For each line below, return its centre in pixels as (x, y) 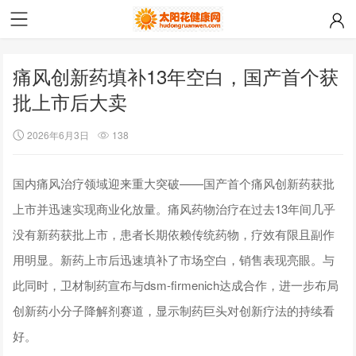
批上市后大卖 (70, 101)
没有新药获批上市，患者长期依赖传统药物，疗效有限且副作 (174, 234)
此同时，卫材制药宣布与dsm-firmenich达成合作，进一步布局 (176, 284)
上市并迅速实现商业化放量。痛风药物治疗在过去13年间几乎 (174, 208)
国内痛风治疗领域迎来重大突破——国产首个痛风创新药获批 (174, 183)
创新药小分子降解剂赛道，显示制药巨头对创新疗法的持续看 (174, 310)
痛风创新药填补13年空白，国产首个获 (176, 76)
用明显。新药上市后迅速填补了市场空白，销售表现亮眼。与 (174, 259)
